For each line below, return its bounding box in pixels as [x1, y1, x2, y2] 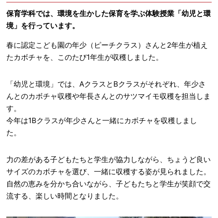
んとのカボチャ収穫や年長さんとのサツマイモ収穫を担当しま [6, 91, 211, 101]
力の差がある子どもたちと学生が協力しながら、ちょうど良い [6, 155, 211, 164]
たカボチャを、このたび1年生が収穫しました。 [6, 53, 163, 62]
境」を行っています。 [6, 21, 80, 30]
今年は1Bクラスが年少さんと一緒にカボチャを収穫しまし [6, 116, 198, 125]
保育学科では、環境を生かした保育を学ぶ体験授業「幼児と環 [6, 9, 211, 18]
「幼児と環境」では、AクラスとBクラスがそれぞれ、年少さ [6, 79, 206, 89]
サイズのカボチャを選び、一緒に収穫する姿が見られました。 [6, 167, 211, 176]
